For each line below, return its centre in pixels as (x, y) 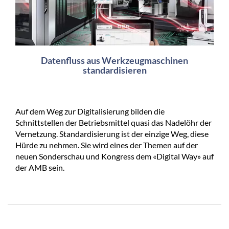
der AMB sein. (40, 167)
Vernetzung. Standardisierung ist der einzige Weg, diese (112, 133)
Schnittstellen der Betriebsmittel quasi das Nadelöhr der (113, 122)
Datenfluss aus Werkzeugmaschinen (114, 60)
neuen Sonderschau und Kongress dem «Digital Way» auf (114, 156)
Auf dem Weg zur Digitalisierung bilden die (90, 111)
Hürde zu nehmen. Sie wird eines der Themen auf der (107, 145)
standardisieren (114, 70)
